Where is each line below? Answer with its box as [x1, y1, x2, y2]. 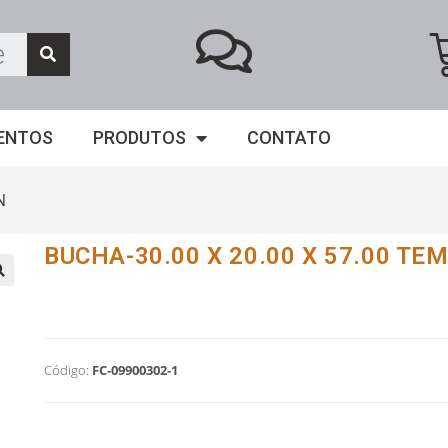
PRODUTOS [93, 127, 186, 148]
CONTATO [247, 127, 331, 148]
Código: [43, 361, 89, 379]
